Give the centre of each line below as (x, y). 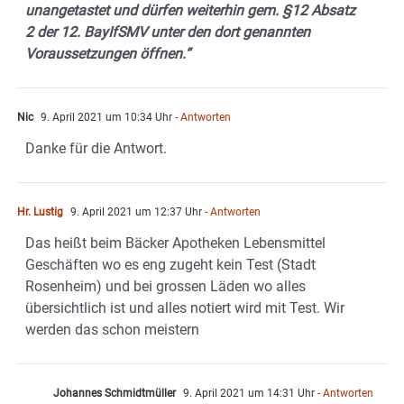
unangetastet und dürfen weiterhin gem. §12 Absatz (190, 11)
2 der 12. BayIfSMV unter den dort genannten (168, 32)
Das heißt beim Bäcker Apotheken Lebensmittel (175, 243)
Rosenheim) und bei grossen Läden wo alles (165, 287)
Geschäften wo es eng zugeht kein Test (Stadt (170, 265)
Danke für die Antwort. (96, 149)
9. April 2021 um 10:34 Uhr (105, 118)
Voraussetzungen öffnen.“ (108, 54)
